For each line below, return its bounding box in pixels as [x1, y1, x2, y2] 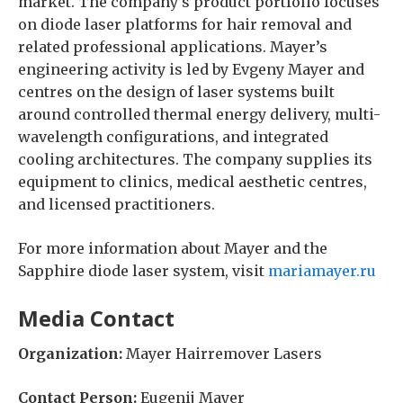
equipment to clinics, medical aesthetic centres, [18, 172, 367, 191]
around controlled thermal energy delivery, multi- [18, 104, 381, 123]
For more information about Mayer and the [18, 238, 327, 257]
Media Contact [18, 302, 175, 333]
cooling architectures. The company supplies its [18, 149, 372, 168]
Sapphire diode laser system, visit [18, 261, 268, 280]
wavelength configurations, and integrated [18, 127, 328, 146]
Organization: [18, 344, 122, 363]
